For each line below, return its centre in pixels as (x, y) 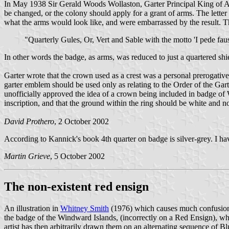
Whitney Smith (85, 209)
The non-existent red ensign (76, 187)
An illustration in (32, 209)
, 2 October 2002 (82, 121)
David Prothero (29, 121)
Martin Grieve (27, 156)
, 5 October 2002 (77, 156)
